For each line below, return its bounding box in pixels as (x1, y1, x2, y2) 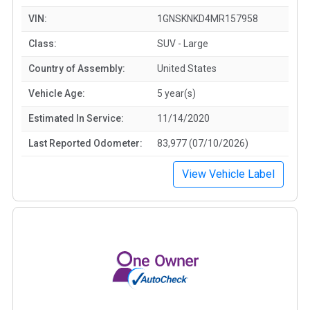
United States (157, 62, 217, 74)
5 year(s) (157, 87, 196, 99)
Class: (28, 37, 57, 49)
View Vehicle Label (182, 167, 275, 181)
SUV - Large (157, 37, 208, 49)
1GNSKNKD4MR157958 (157, 12, 258, 24)
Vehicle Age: (28, 87, 85, 99)
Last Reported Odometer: (28, 137, 143, 149)
